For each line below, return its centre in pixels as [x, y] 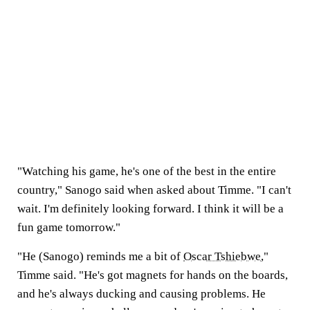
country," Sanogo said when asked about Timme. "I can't [154, 190]
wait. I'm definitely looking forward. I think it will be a [151, 209]
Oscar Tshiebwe [222, 256]
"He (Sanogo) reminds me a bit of [100, 256]
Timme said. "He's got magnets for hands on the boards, [153, 275]
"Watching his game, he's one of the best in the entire [147, 171]
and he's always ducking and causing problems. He [142, 294]
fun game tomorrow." [70, 227]
